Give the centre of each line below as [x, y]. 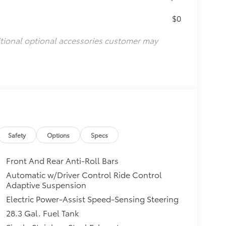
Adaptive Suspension [46, 185]
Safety [17, 135]
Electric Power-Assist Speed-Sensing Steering [92, 199]
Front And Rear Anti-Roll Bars [62, 160]
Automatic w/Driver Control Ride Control [84, 175]
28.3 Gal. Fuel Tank [42, 213]
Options [59, 135]
